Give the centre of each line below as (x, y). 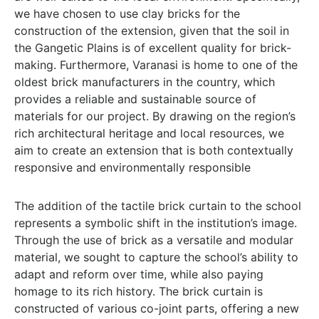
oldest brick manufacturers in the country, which (145, 82)
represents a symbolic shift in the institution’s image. (156, 223)
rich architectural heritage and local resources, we (149, 133)
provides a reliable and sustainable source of (135, 99)
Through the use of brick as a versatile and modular (154, 240)
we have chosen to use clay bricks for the (127, 14)
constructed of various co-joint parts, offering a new (157, 308)
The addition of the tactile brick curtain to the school (158, 206)
